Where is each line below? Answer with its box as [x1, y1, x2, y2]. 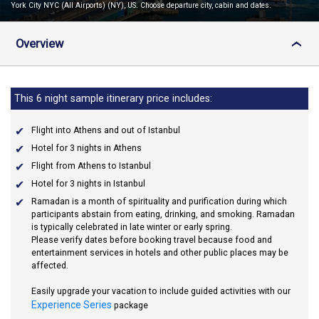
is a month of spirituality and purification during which [70, 197, 287, 206]
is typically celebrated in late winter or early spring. [31, 222, 232, 232]
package [112, 300, 148, 310]
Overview [16, 36, 63, 51]
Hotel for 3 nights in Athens [31, 143, 142, 153]
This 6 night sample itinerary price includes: [14, 93, 212, 104]
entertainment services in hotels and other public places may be [31, 248, 288, 258]
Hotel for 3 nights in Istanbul [31, 179, 145, 189]
